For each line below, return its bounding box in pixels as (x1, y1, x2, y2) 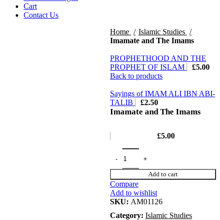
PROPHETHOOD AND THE (110, 54, 206, 62)
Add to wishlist (110, 189, 157, 197)
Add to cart (148, 170, 178, 178)
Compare (110, 180, 138, 188)
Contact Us (24, 11, 58, 19)
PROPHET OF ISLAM (110, 63, 187, 71)
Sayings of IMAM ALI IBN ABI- (110, 89, 215, 98)
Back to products (110, 72, 163, 80)
